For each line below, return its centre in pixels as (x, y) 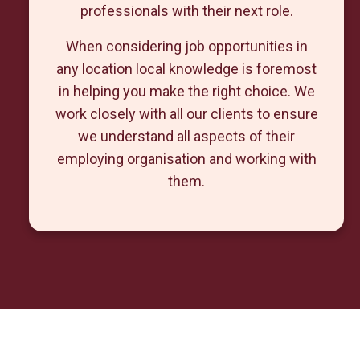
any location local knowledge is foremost (186, 69)
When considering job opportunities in (186, 46)
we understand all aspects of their (186, 136)
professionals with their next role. (186, 11)
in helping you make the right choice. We (186, 91)
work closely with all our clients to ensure (186, 114)
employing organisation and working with (186, 159)
